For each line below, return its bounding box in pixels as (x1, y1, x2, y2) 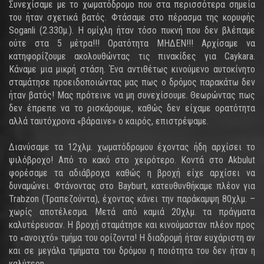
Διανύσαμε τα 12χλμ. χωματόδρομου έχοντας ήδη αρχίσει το (9, 141, 255, 153)
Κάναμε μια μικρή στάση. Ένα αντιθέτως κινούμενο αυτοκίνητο (9, 64, 255, 75)
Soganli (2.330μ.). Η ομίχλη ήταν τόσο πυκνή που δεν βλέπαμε (9, 25, 255, 36)
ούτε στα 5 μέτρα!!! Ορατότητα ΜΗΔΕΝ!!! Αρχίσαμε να (9, 38, 255, 49)
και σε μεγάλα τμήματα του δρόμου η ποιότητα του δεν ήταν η (9, 245, 255, 256)
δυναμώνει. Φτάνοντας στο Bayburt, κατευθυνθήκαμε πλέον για (9, 180, 255, 192)
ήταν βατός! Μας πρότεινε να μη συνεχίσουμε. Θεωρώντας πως (9, 90, 255, 101)
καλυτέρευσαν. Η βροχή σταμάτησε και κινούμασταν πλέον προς (9, 219, 255, 230)
